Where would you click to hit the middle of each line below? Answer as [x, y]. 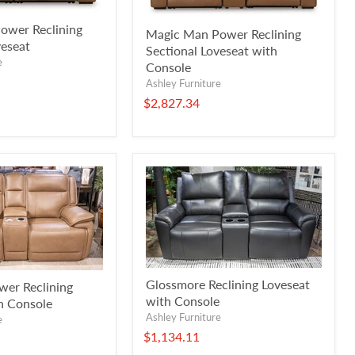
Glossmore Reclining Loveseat [228, 284]
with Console [183, 300]
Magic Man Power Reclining [223, 33]
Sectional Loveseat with [212, 50]
